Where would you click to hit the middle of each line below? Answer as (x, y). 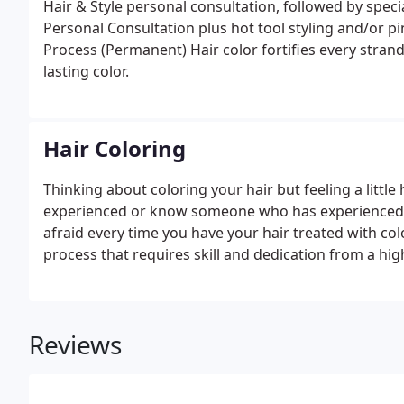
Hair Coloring (115, 148)
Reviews (75, 344)
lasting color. (86, 71)
